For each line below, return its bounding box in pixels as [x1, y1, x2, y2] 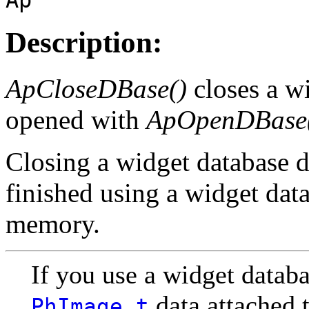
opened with [6, 105, 146, 135]
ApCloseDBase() [6, 74, 187, 104]
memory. [6, 209, 100, 239]
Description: [6, 26, 162, 59]
